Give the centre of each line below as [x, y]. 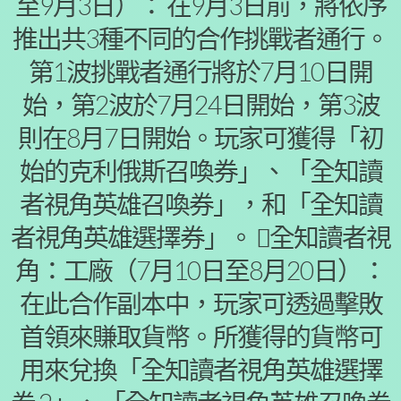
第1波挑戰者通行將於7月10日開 [200, 72]
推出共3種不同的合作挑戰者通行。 [200, 38]
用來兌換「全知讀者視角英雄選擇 [200, 370]
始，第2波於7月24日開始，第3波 [200, 105]
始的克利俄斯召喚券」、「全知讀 [200, 171]
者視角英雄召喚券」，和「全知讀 [200, 204]
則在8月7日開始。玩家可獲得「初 [200, 138]
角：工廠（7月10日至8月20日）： [200, 270]
